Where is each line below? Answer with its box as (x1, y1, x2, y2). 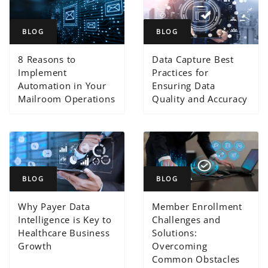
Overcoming (152, 239, 208, 252)
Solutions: (152, 226, 197, 239)
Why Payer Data (18, 200, 90, 212)
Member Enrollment (152, 200, 242, 212)
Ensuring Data (152, 79, 215, 92)
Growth (18, 239, 52, 252)
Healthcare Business (18, 226, 110, 239)
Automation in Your (18, 79, 106, 92)
